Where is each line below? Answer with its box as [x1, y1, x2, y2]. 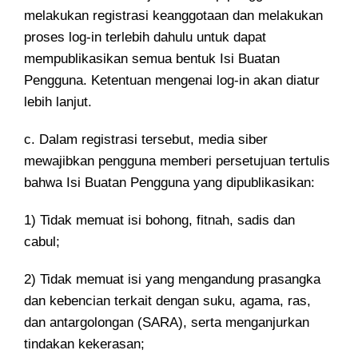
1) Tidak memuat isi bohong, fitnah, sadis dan [24, 213, 295, 228]
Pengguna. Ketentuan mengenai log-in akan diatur [24, 73, 320, 88]
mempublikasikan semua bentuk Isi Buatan [24, 51, 280, 66]
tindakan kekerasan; [24, 336, 145, 352]
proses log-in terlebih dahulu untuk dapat [24, 30, 266, 45]
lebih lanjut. [24, 94, 92, 109]
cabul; [24, 234, 60, 249]
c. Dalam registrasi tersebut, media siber [24, 132, 268, 147]
